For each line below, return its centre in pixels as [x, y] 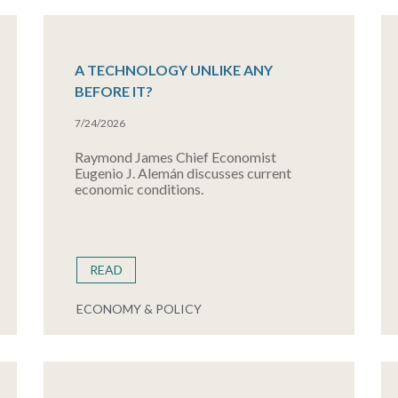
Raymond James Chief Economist [175, 157]
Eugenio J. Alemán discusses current [183, 173]
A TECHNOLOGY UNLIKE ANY [173, 70]
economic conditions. [139, 189]
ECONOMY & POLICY [139, 309]
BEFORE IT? [113, 91]
